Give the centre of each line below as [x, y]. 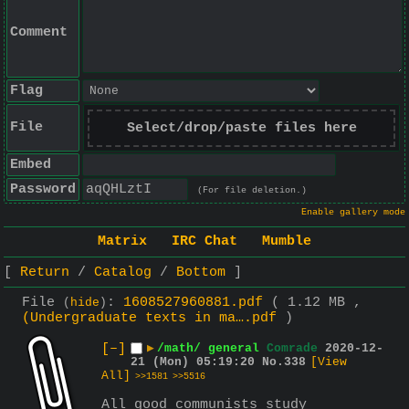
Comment [39, 32]
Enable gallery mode [353, 212]
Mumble [287, 242]
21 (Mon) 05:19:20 [193, 362]
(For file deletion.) [252, 190]
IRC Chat [204, 242]
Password [43, 189]
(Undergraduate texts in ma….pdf [149, 318]
